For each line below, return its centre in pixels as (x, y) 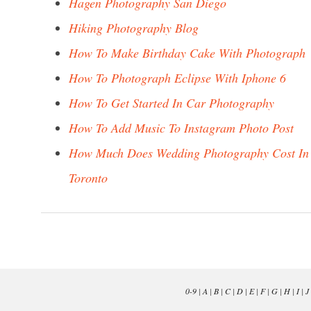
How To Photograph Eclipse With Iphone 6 (177, 78)
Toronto (88, 178)
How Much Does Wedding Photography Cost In (189, 153)
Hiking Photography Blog (134, 28)
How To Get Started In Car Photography (171, 103)
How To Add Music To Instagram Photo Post (181, 128)
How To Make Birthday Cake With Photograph (187, 53)
